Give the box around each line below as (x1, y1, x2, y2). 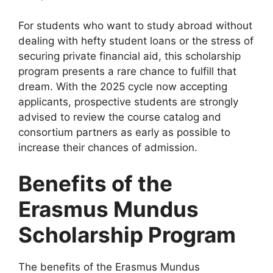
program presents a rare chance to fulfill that (18, 65, 236, 77)
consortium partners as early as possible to (18, 126, 230, 138)
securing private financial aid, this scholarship (18, 49, 241, 62)
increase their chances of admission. (18, 141, 197, 154)
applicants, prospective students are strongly (18, 95, 238, 108)
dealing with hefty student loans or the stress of (18, 34, 253, 47)
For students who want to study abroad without (18, 19, 252, 32)
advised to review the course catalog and (18, 110, 221, 123)
